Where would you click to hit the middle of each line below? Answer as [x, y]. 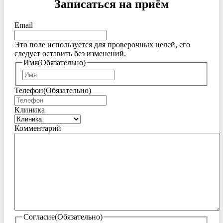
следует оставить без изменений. [70, 53]
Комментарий [38, 128]
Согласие [39, 217]
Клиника [30, 110]
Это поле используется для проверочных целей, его [102, 44]
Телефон [29, 91]
